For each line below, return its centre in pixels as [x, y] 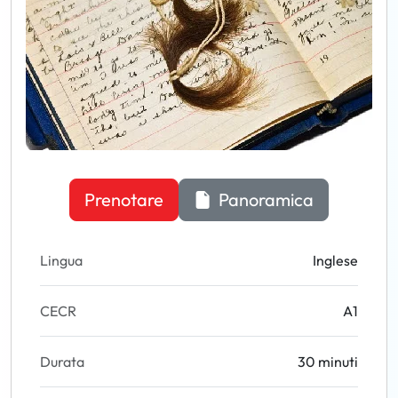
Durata [62, 362]
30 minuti [328, 362]
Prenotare [124, 199]
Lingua [61, 260]
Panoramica [264, 199]
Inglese [335, 260]
